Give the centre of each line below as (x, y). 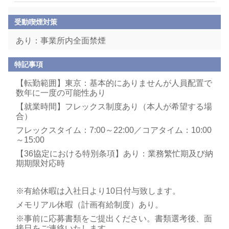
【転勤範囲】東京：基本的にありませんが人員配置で (114, 83)
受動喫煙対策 (36, 22)
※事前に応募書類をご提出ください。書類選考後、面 (114, 219)
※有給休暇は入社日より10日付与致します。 (100, 191)
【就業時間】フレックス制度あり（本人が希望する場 (114, 107)
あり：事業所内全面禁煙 (61, 41)
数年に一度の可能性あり (63, 93)
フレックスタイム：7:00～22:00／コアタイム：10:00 (114, 130)
